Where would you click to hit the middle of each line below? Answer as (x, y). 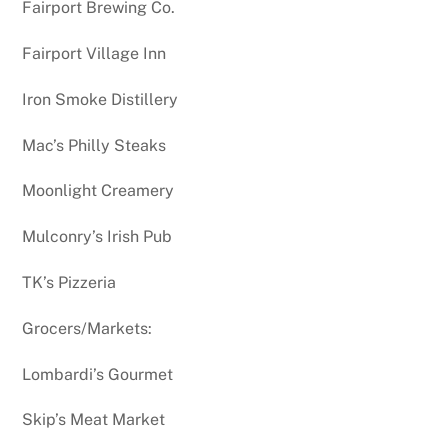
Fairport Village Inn (94, 54)
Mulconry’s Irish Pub (97, 237)
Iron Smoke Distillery (100, 99)
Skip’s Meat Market (94, 420)
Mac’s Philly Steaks (94, 145)
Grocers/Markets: (87, 328)
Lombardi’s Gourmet (98, 374)
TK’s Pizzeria (69, 283)
